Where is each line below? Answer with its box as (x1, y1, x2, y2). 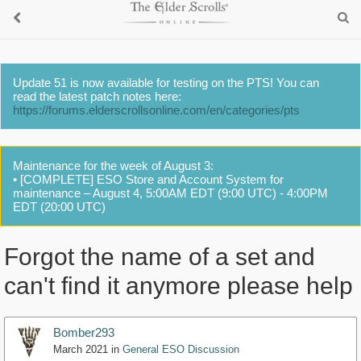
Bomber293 (53, 326, 114, 340)
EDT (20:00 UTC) (13, 200, 106, 214)
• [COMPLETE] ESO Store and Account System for (13, 172, 284, 186)
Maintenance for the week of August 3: (13, 159, 214, 172)
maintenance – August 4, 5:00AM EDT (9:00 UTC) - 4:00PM (13, 186, 328, 200)
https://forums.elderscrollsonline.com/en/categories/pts (13, 103, 300, 117)
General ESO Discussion (122, 343, 239, 356)
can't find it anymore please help (4, 272, 353, 300)
